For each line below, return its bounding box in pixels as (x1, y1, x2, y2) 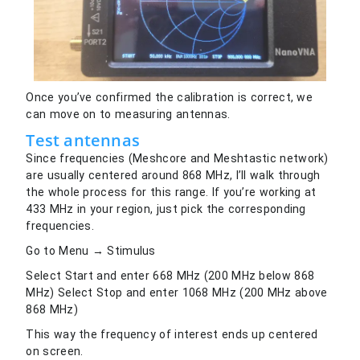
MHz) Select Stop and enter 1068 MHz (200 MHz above (26, 285, 328, 299)
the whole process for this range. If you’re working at (26, 185, 317, 198)
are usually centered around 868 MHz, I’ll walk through (26, 168, 321, 182)
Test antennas (26, 129, 141, 151)
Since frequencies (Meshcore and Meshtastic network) (26, 151, 329, 165)
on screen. (26, 344, 84, 358)
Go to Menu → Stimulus (26, 243, 156, 257)
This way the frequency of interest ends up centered (26, 327, 318, 341)
